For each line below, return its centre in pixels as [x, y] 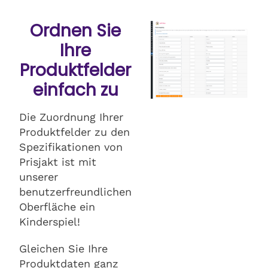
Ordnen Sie [75, 31]
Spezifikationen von [71, 147]
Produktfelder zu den [74, 132]
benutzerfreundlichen [75, 191]
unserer [39, 176]
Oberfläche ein [57, 206]
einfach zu [75, 90]
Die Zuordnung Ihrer [71, 117]
